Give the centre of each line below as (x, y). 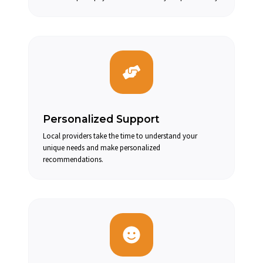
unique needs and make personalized (102, 147)
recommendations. (73, 159)
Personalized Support (101, 119)
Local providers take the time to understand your (120, 135)
